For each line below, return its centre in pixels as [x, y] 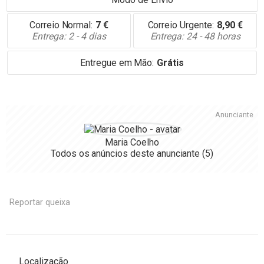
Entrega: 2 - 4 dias [69, 36]
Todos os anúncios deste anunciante [126, 154]
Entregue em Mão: [117, 63]
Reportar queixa [40, 202]
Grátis [170, 63]
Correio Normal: [61, 25]
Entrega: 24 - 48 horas [195, 36]
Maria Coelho [132, 142]
